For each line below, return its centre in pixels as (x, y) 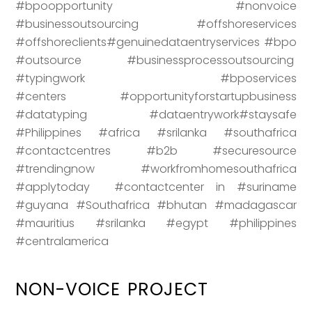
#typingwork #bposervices (156, 78)
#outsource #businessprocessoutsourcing (156, 60)
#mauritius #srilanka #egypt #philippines (156, 223)
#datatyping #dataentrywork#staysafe (156, 114)
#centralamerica (64, 241)
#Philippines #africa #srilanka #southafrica (156, 132)
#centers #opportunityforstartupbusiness (156, 96)
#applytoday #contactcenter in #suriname (156, 187)
